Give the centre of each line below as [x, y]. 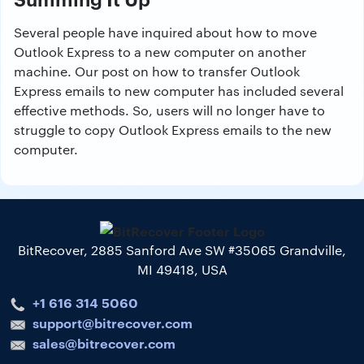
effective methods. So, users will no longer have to [169, 110]
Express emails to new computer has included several [179, 91]
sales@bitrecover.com [104, 343]
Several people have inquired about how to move [165, 32]
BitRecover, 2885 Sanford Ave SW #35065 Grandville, [182, 250]
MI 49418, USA [182, 270]
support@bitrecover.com [113, 323]
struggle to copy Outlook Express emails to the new [173, 130]
